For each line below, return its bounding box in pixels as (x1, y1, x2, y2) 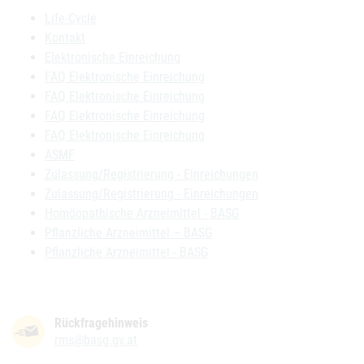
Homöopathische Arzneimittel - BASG (45, 206, 239, 221)
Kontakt (45, 30, 85, 45)
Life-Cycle (45, 11, 97, 26)
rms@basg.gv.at (54, 332, 137, 348)
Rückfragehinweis (54, 315, 148, 331)
